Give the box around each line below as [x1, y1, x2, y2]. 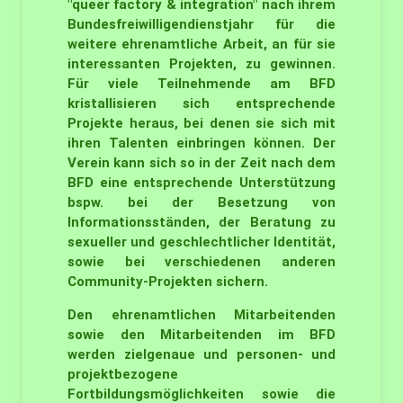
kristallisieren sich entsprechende [67, 95, 336, 112]
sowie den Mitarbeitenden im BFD [67, 327, 336, 343]
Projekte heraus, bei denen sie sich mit [67, 115, 336, 131]
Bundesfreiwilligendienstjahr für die [67, 16, 336, 32]
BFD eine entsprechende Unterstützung [67, 175, 336, 191]
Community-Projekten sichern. [67, 273, 268, 290]
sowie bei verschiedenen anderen [67, 254, 336, 270]
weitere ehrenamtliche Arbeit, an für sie [67, 36, 336, 52]
